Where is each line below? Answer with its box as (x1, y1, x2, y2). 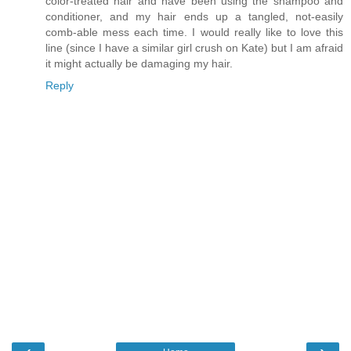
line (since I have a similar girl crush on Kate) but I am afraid (45, 41, 343, 54)
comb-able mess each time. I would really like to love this (45, 25, 343, 38)
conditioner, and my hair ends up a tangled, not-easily (45, 9, 343, 23)
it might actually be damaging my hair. (45, 56, 233, 70)
